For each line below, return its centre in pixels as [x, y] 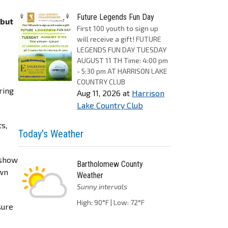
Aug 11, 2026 [99, 93]
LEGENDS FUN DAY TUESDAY [122, 50]
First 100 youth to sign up [118, 28]
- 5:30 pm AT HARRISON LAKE [122, 71]
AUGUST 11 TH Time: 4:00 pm [122, 60]
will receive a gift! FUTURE [119, 39]
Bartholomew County [110, 164]
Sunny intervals [102, 187]
